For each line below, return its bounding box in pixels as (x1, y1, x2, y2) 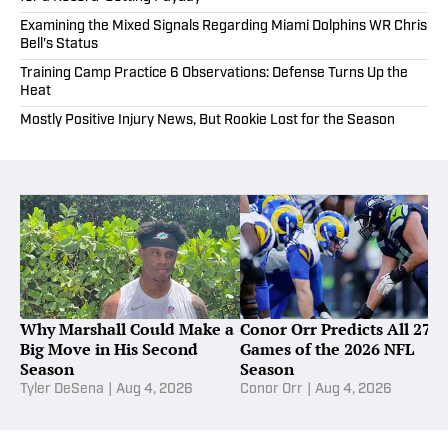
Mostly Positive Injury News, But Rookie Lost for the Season (20, 113, 395, 129)
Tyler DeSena (20, 381, 104, 397)
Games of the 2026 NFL (240, 337, 414, 360)
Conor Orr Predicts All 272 (240, 317, 440, 340)
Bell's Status (20, 37, 98, 53)
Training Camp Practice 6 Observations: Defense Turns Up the (20, 66, 408, 82)
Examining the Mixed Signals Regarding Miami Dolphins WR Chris (20, 19, 427, 35)
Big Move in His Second (20, 337, 198, 360)
